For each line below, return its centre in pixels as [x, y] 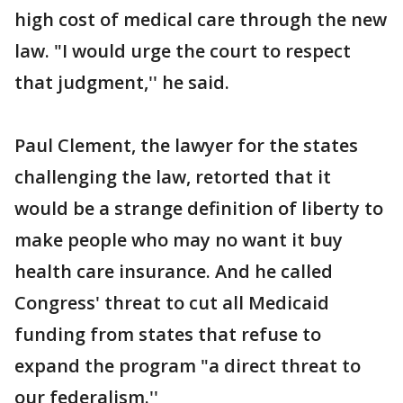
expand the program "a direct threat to [188, 366]
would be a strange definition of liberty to [199, 208]
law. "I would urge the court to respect [183, 51]
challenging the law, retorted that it [173, 177]
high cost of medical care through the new [201, 19]
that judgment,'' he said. [122, 82]
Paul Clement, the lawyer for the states [186, 145]
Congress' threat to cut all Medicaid [172, 303]
